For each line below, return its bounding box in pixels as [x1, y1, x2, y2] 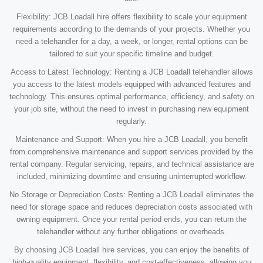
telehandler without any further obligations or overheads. [36, 227, 227, 237]
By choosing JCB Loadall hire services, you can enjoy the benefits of [14, 245, 249, 255]
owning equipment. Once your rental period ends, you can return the [16, 215, 247, 224]
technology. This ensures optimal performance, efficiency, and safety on [9, 92, 254, 102]
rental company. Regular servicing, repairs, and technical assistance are [9, 160, 254, 169]
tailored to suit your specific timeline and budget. [49, 49, 214, 59]
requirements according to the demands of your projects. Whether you [13, 25, 250, 34]
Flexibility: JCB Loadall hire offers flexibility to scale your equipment [16, 12, 247, 22]
